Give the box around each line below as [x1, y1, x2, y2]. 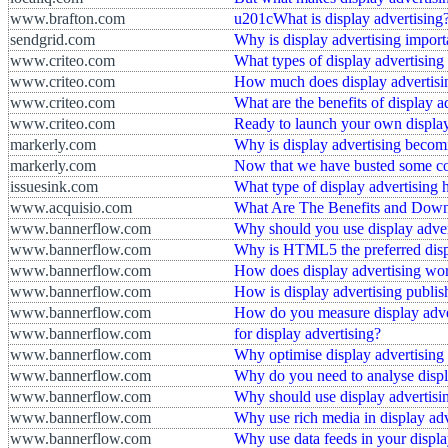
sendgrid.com [10, 30, 95, 48]
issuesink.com [10, 177, 98, 195]
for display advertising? [234, 324, 381, 342]
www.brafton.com [10, 9, 125, 27]
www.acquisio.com [10, 198, 132, 216]
